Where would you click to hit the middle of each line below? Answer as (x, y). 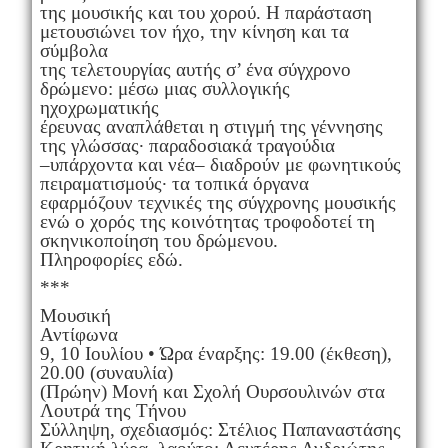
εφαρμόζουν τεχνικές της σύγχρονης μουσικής (217, 202)
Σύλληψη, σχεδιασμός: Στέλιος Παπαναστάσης (220, 429)
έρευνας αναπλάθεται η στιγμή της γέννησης (211, 126)
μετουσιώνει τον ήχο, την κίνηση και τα (194, 31)
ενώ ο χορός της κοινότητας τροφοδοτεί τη (207, 221)
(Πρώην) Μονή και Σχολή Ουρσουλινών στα (212, 391)
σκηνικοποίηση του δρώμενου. (158, 240)
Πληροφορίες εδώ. (111, 259)
